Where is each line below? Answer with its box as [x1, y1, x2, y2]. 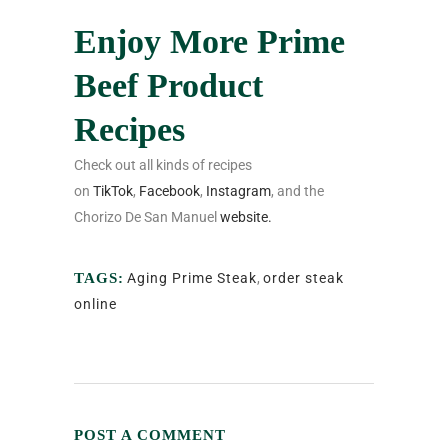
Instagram [206, 183, 271, 200]
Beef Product [74, 67, 263, 105]
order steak [263, 270, 344, 287]
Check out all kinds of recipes [74, 157, 252, 174]
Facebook [139, 183, 200, 200]
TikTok [93, 183, 133, 200]
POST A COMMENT [74, 427, 226, 444]
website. [220, 209, 272, 226]
